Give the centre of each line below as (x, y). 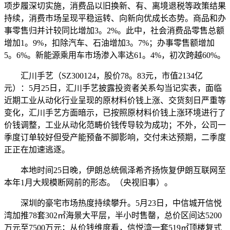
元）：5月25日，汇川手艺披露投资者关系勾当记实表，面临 (113, 88)
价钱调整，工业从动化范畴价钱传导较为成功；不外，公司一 (115, 125)
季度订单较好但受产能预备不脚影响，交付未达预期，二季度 (115, 137)
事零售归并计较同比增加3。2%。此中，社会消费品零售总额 (114, 30)
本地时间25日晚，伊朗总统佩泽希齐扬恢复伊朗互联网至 (115, 170)
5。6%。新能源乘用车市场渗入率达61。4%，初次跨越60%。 (115, 55)
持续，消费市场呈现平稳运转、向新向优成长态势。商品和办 (115, 18)
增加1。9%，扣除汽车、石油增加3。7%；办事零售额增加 (109, 43)
